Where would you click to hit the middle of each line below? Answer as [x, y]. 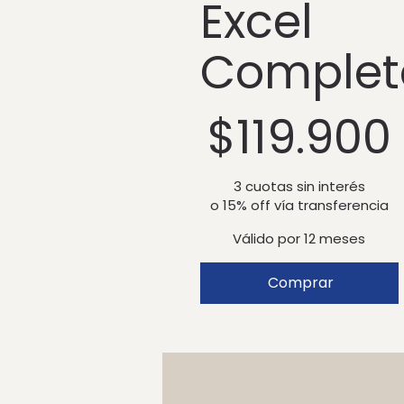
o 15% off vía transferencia [299, 205]
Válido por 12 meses [299, 238]
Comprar [301, 282]
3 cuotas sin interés [299, 186]
